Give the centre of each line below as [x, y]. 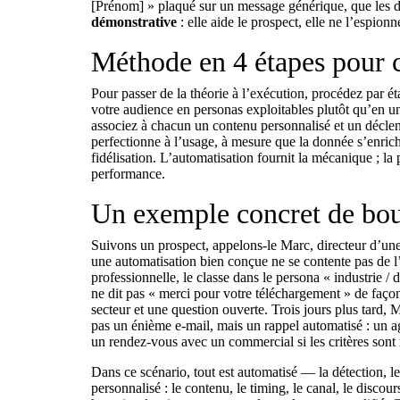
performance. [128, 174]
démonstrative [134, 22]
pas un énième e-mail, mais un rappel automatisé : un [241, 325]
